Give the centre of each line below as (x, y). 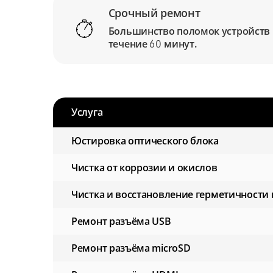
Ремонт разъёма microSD (131, 248)
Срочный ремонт (154, 13)
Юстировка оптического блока (145, 141)
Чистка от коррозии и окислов (144, 168)
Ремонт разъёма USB (121, 222)
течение (129, 44)
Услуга (87, 112)
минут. (179, 44)
